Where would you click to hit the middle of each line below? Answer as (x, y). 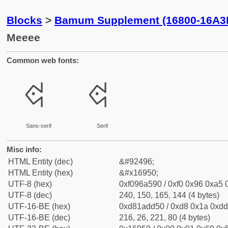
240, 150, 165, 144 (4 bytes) (169, 195)
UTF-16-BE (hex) (39, 206)
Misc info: (24, 149)
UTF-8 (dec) (30, 195)
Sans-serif (38, 126)
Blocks (24, 20)
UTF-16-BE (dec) (39, 218)
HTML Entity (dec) (40, 162)
